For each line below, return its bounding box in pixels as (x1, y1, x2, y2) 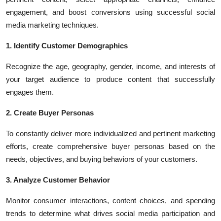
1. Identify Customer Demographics (6, 41, 128, 50)
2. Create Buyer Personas (6, 109, 94, 117)
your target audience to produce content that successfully (6, 75, 215, 83)
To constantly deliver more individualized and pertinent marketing (6, 129, 215, 138)
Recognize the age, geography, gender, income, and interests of (6, 62, 215, 71)
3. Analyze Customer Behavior (6, 176, 110, 184)
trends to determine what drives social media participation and (6, 209, 215, 218)
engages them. (6, 88, 54, 96)
